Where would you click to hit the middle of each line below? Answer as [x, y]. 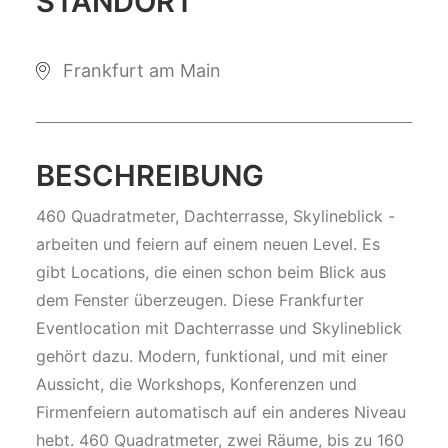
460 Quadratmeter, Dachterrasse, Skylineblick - [215, 216]
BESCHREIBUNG [150, 175]
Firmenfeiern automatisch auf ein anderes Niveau [221, 412]
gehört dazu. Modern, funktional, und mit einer [212, 356]
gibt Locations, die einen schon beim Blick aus [211, 272]
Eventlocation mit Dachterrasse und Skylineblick [219, 328]
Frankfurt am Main [142, 70]
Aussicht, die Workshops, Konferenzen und [196, 384]
